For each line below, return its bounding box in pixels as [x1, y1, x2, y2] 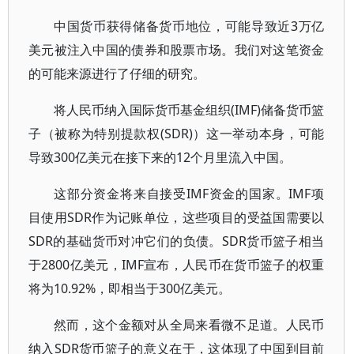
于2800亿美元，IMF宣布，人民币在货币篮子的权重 [28, 256, 325, 273]
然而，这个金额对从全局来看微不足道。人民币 [54, 316, 325, 333]
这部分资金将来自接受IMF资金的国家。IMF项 [54, 185, 325, 202]
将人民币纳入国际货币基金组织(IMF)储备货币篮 [54, 101, 325, 119]
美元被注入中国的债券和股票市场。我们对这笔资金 [28, 41, 325, 58]
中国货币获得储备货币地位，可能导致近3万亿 [54, 17, 325, 35]
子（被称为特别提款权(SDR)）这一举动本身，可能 [28, 125, 325, 142]
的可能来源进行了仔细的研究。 [28, 65, 205, 82]
